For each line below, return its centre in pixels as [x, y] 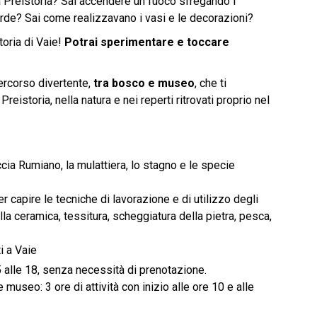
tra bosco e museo [144, 83]
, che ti [210, 83]
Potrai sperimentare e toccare [146, 42]
